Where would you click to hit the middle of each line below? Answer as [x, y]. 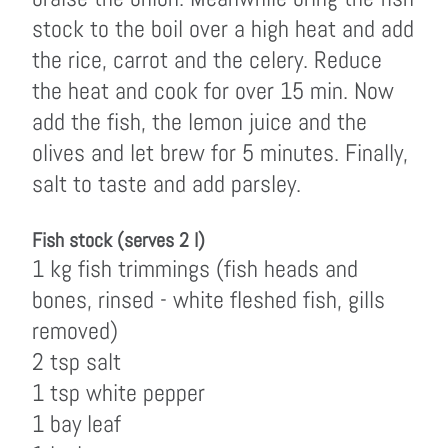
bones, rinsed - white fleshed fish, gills [208, 299]
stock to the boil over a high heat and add [223, 28]
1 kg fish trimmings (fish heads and [195, 268]
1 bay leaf [76, 423]
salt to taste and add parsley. [166, 183]
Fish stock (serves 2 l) [118, 240]
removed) [75, 330]
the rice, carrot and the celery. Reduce [207, 59]
